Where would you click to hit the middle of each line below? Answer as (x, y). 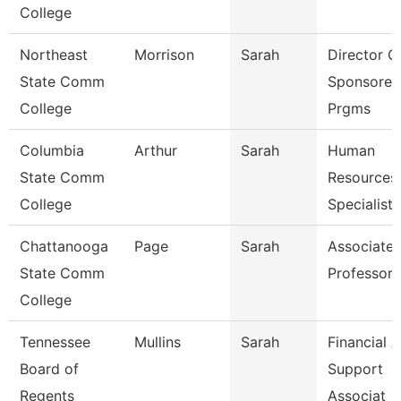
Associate (361, 246)
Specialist (360, 204)
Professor (360, 273)
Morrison (164, 55)
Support (355, 369)
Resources (363, 177)
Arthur (156, 150)
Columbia (52, 150)
